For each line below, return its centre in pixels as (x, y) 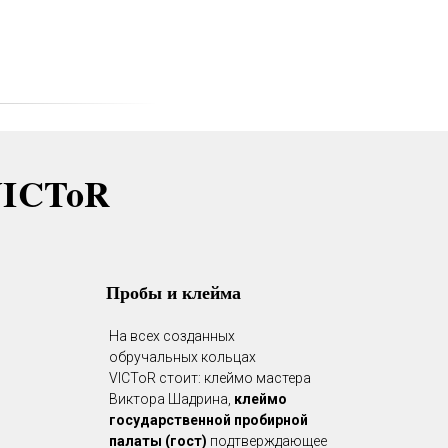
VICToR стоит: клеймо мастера (210, 378)
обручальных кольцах (182, 357)
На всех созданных (172, 336)
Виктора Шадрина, (171, 399)
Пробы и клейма (173, 292)
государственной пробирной (208, 420)
